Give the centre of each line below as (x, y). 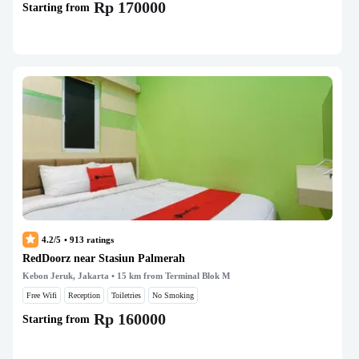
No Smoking (173, 295)
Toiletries (126, 295)
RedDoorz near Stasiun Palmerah (104, 258)
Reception (84, 295)
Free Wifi (42, 295)
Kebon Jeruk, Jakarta (66, 276)
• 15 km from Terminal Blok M (169, 276)
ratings (99, 240)
